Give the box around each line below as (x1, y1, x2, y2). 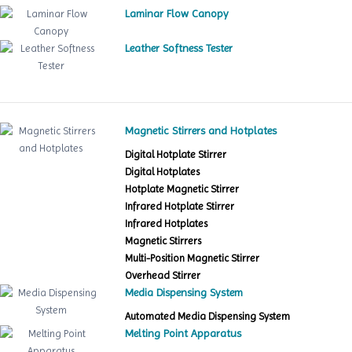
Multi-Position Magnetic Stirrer (125, 252, 260, 265)
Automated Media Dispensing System (125, 310, 291, 323)
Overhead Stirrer (125, 269, 201, 282)
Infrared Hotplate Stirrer (125, 200, 235, 213)
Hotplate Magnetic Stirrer (125, 183, 240, 196)
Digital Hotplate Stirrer (125, 148, 227, 161)
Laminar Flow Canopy (125, 7, 229, 20)
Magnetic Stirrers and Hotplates (125, 124, 277, 137)
